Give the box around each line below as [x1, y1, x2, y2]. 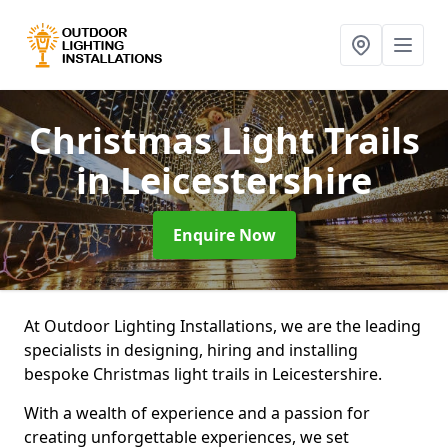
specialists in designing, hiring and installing [24, 339, 358, 361]
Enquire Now [172, 224, 276, 246]
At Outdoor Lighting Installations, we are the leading [24, 315, 421, 337]
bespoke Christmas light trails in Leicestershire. [24, 363, 386, 385]
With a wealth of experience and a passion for [24, 402, 370, 424]
